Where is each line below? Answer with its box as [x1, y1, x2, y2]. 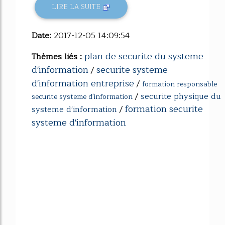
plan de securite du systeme [84, 48, 203, 64]
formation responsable [142, 78, 217, 90]
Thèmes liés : [32, 50, 84, 63]
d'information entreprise [32, 75, 134, 91]
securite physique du [141, 89, 221, 103]
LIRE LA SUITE [52, 2, 103, 13]
